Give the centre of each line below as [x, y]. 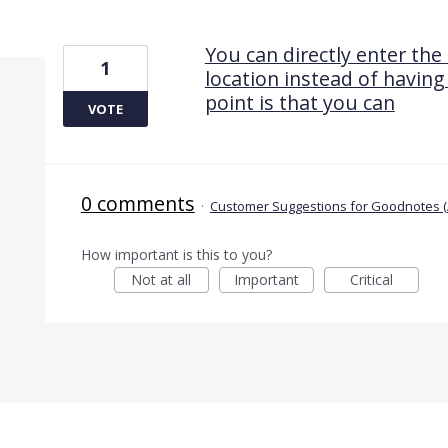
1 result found [96, 25]
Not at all [161, 279]
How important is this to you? [176, 254]
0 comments [137, 203]
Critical [371, 279]
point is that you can [299, 102]
